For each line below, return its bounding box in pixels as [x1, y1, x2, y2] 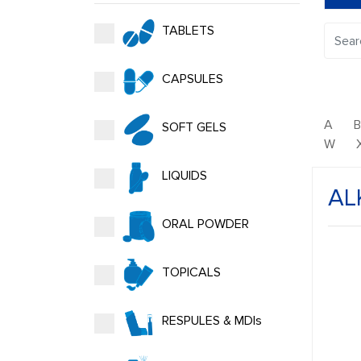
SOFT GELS [159, 119, 226, 136]
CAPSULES [159, 71, 223, 88]
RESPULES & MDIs [159, 313, 262, 330]
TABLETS [159, 23, 214, 39]
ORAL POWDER [159, 216, 249, 233]
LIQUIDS [159, 168, 207, 185]
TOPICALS [159, 264, 221, 281]
